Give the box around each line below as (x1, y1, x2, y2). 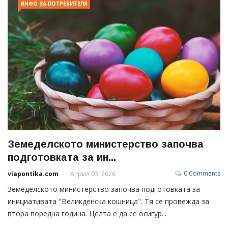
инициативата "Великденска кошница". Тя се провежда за (8, 196, 209, 206)
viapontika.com (8, 169, 59, 178)
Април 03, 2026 (70, 169, 116, 178)
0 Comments (184, 168, 220, 178)
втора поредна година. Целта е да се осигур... (8, 208, 166, 218)
